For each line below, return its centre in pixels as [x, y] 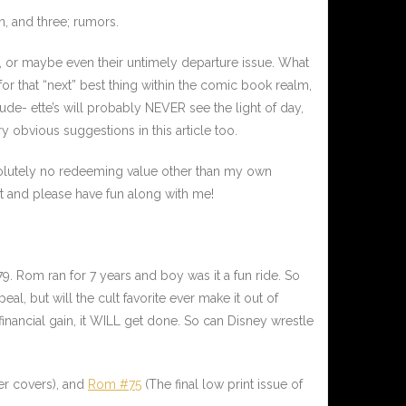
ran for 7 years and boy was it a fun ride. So [174, 276]
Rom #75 [115, 385]
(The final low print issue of [222, 385]
